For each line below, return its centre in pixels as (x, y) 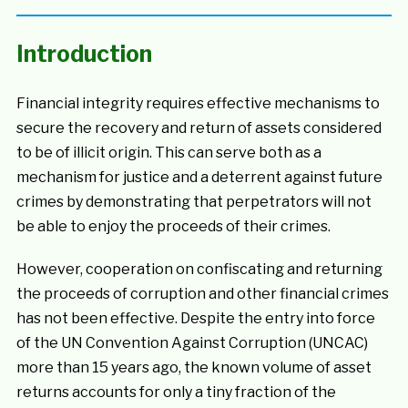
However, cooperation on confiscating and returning (199, 269)
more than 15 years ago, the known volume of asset (194, 367)
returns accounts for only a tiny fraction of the (176, 392)
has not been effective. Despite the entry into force (195, 318)
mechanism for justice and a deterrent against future (199, 177)
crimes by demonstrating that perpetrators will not (194, 202)
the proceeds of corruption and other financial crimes (202, 294)
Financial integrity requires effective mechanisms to (198, 103)
